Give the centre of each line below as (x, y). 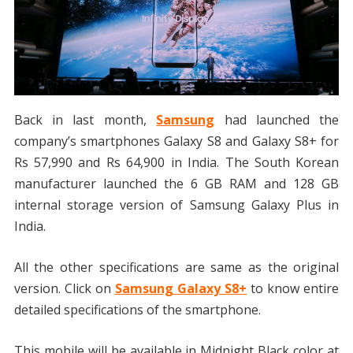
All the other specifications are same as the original (176, 268)
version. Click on (64, 289)
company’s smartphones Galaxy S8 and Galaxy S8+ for (176, 141)
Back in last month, (85, 120)
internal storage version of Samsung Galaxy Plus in (176, 205)
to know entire (293, 289)
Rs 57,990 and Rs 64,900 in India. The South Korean (176, 163)
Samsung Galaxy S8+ (181, 289)
